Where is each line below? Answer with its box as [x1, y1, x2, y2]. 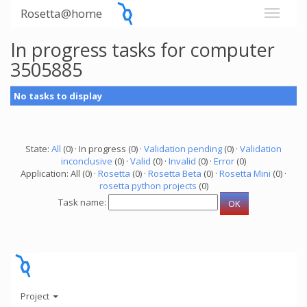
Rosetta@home [21, 5, 102, 21]
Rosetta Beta [148, 167, 201, 180]
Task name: [58, 196, 108, 209]
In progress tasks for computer [10, 37, 275, 62]
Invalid [169, 155, 196, 167]
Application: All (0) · [21, 167, 98, 180]
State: [25, 143, 51, 155]
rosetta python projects [99, 180, 197, 192]
